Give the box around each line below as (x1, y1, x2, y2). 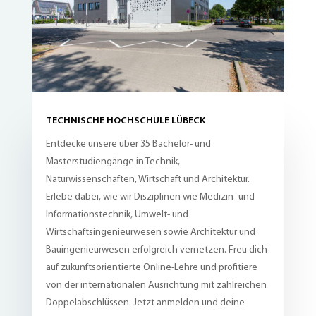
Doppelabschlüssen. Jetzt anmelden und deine (45, 298, 245, 309)
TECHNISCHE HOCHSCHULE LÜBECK (45, 116, 205, 127)
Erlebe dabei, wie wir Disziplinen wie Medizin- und (45, 192, 255, 203)
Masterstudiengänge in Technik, (45, 157, 180, 168)
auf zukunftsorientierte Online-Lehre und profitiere (45, 262, 257, 274)
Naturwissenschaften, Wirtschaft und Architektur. (45, 174, 250, 186)
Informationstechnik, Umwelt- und (45, 209, 188, 221)
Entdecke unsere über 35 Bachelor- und (45, 139, 211, 150)
